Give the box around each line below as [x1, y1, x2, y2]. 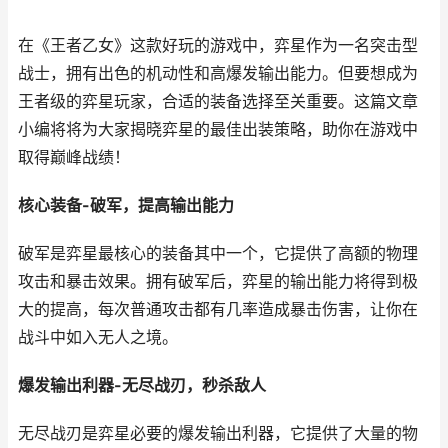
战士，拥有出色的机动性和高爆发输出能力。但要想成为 [18, 64, 418, 83]
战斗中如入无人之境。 [18, 328, 178, 347]
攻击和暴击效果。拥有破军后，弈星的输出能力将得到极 [18, 272, 418, 291]
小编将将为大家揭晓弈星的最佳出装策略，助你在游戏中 [18, 120, 418, 139]
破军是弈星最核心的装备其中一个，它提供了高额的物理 [18, 244, 418, 263]
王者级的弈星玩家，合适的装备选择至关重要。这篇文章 [18, 92, 418, 111]
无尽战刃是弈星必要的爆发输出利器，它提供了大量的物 [18, 424, 418, 443]
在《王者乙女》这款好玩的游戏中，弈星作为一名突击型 [18, 36, 418, 55]
